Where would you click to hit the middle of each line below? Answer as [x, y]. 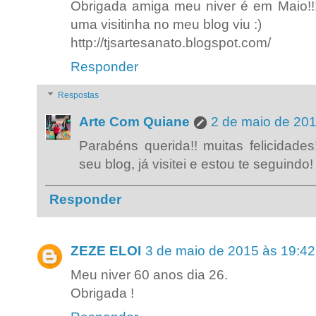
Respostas [79, 96]
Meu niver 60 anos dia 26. [149, 274]
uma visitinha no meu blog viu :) [166, 25]
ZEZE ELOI [106, 250]
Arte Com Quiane [134, 121]
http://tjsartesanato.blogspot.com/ [171, 43]
